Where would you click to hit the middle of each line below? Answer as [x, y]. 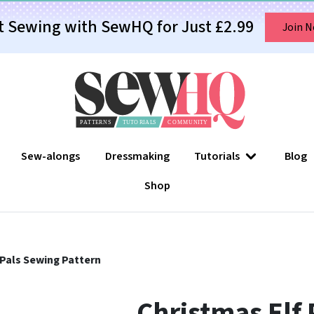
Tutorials [217, 157]
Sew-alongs [51, 157]
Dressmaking [137, 157]
